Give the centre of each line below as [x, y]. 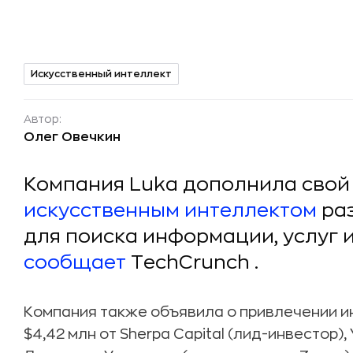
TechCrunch [188, 262]
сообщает [75, 262]
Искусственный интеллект [101, 74]
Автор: [43, 119]
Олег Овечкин [72, 137]
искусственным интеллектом [170, 210]
